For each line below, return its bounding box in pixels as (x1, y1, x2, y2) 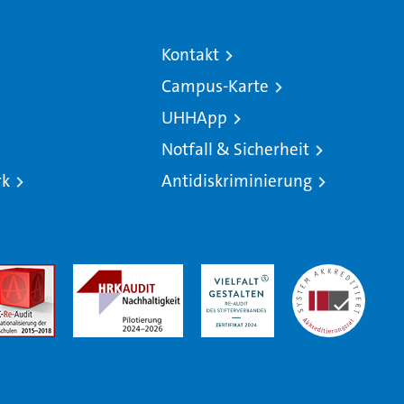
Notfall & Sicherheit (161, 138, 309, 161)
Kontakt (161, 43, 219, 67)
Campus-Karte (161, 75, 269, 98)
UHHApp (161, 106, 227, 130)
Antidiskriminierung (161, 170, 312, 193)
